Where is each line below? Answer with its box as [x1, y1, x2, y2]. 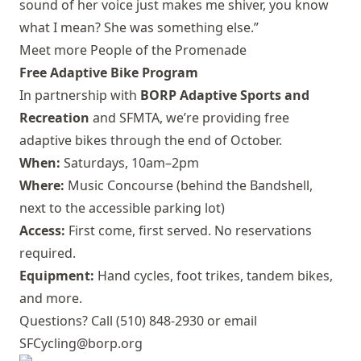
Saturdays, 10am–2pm [60, 154, 199, 172]
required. [19, 244, 76, 262]
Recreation [19, 109, 89, 127]
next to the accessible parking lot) [19, 199, 225, 217]
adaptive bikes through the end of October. [19, 131, 282, 149]
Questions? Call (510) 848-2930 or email [19, 312, 257, 330]
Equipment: [19, 267, 94, 284]
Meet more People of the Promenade [19, 41, 247, 59]
